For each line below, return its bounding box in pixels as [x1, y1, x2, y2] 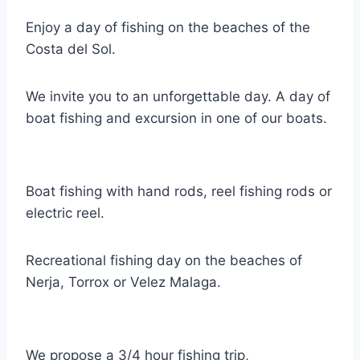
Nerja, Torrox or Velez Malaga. [26, 274, 221, 291]
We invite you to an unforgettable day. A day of [26, 88, 330, 105]
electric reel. [26, 205, 104, 222]
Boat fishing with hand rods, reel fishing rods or [26, 183, 332, 200]
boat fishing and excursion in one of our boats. [26, 110, 327, 127]
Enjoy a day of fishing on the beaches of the [26, 19, 310, 36]
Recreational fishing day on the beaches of [26, 252, 302, 269]
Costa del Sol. [26, 41, 116, 58]
